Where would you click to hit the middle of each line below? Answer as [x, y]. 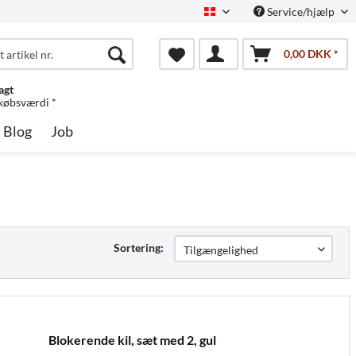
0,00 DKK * [311, 54]
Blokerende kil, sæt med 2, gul [132, 339]
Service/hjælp [301, 12]
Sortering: [139, 248]
